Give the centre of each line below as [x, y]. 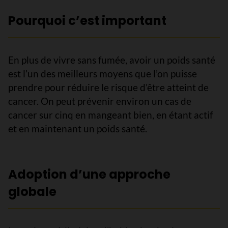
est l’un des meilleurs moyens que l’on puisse [103, 73]
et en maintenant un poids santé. [79, 128]
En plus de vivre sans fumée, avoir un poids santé [112, 60]
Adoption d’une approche [89, 174]
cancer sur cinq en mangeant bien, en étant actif [110, 115]
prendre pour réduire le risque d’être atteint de [108, 87]
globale [34, 191]
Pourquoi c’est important [89, 20]
